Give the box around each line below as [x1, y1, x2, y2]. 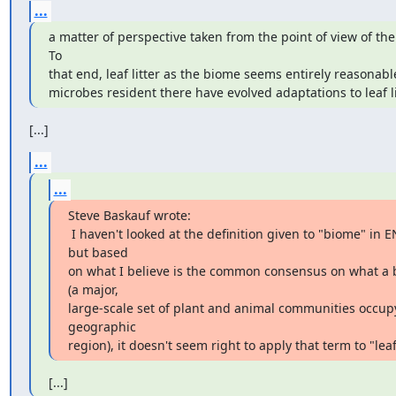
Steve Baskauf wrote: [67, 207, 191, 224]
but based [67, 244, 128, 261]
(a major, [67, 281, 118, 298]
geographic [67, 318, 136, 335]
